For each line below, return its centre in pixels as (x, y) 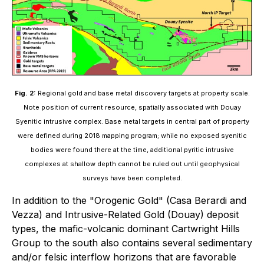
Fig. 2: (25, 93)
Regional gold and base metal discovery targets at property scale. (143, 93)
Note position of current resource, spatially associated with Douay (132, 108)
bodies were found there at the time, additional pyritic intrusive (132, 150)
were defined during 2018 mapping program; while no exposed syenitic (132, 136)
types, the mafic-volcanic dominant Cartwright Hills (126, 229)
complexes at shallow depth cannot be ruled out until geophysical (132, 164)
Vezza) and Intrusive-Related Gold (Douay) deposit (125, 215)
